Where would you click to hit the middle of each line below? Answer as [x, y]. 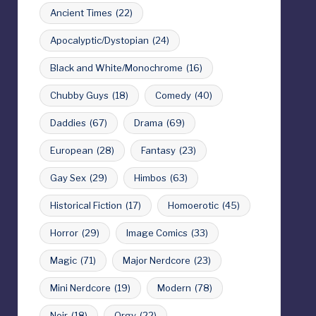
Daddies [68, 123]
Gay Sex [68, 178]
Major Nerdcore [156, 260]
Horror [64, 233]
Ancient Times [81, 13]
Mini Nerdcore [80, 288]
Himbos [150, 178]
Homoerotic [193, 205]
